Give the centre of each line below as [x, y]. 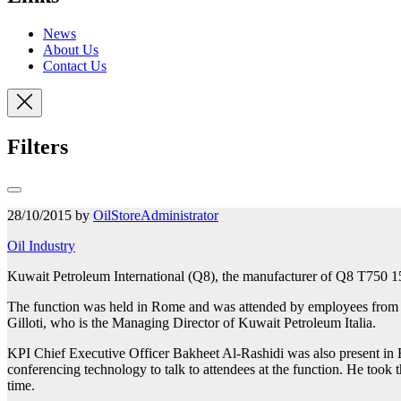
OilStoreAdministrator [156, 215]
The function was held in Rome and [110, 306]
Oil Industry [41, 245]
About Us [71, 50]
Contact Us [75, 66]
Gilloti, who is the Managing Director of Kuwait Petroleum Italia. [192, 322]
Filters [38, 146]
